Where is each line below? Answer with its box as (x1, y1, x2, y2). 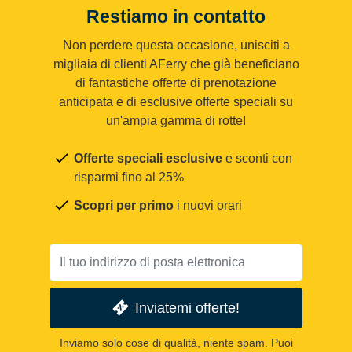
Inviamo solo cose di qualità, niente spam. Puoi (59, 335, 293, 349)
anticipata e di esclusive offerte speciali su (59, 95, 293, 109)
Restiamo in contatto (86, 6, 266, 27)
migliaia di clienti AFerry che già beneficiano (53, 57, 299, 71)
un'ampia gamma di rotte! (106, 114, 246, 128)
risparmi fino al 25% (74, 170, 184, 185)
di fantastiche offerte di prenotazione (75, 76, 277, 90)
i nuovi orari (174, 199, 242, 213)
